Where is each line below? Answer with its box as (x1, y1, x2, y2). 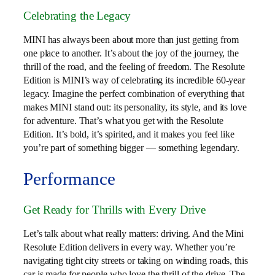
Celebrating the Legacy (23, 9, 131, 22)
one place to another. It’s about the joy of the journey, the (23, 47, 239, 60)
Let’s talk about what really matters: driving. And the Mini (23, 228, 244, 240)
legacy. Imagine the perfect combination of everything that (23, 88, 245, 100)
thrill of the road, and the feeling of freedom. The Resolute (23, 61, 245, 73)
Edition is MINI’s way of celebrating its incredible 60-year (23, 74, 246, 87)
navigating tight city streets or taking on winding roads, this (23, 255, 248, 267)
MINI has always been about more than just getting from (23, 34, 239, 46)
